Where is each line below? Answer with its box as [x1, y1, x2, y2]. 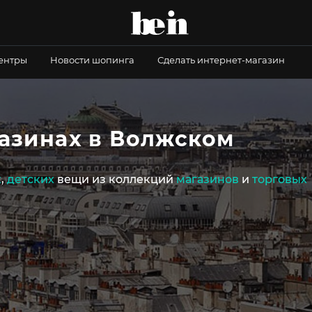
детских [7, 173, 54, 186]
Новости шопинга [50, 54, 134, 65]
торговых [252, 173, 307, 186]
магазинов [176, 173, 239, 186]
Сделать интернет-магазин [157, 54, 285, 65]
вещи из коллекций [54, 173, 176, 186]
